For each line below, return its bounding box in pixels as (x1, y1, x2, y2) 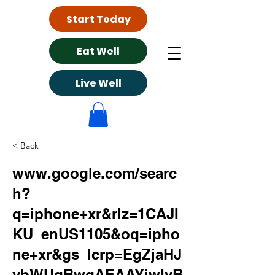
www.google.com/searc (12, 164, 177, 182)
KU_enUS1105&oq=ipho (12, 225, 180, 242)
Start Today (66, 12, 131, 26)
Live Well (75, 76, 122, 90)
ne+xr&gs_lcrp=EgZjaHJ (12, 245, 182, 263)
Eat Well (77, 44, 120, 58)
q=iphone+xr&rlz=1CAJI (12, 204, 179, 222)
